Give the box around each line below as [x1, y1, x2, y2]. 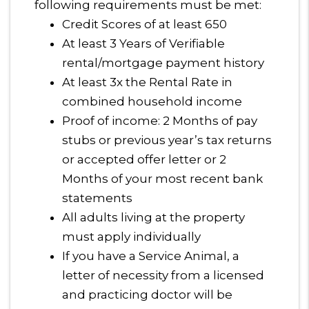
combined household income [62, 94, 242, 108]
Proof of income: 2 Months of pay [62, 114, 257, 128]
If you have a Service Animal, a [62, 249, 239, 263]
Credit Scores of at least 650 [62, 17, 227, 31]
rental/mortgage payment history [62, 56, 264, 70]
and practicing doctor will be [62, 288, 232, 301]
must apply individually [62, 230, 201, 243]
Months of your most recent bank [62, 172, 263, 186]
